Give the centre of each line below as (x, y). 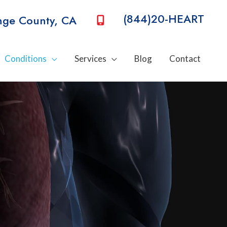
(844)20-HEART (162, 19)
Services (90, 59)
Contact (185, 59)
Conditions (26, 59)
